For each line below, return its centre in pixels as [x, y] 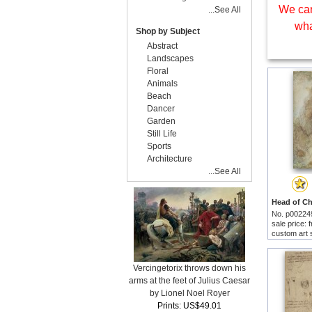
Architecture [170, 159]
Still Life [162, 134]
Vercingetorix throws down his [189, 268]
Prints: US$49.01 [189, 306]
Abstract [162, 46]
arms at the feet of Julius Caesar [189, 281]
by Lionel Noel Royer [189, 293]
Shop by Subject [168, 31]
